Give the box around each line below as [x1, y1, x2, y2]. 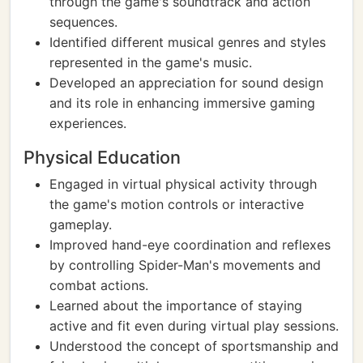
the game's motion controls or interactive [49, 196, 304, 212]
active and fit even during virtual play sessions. [49, 318, 339, 334]
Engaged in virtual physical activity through [49, 176, 317, 192]
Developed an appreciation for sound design [49, 75, 323, 91]
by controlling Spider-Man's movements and [49, 257, 321, 273]
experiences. [49, 115, 126, 131]
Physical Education [23, 147, 181, 168]
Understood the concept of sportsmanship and [49, 338, 339, 354]
